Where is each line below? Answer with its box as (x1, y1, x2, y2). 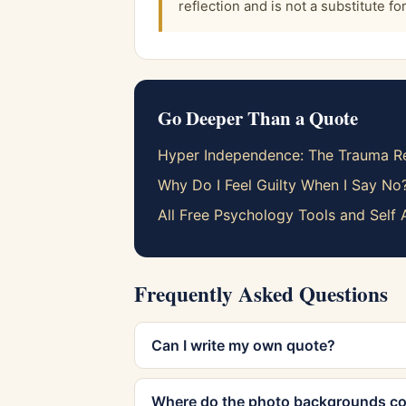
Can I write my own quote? (151, 336, 335, 354)
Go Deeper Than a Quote (158, 104, 358, 131)
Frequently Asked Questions (134, 278, 388, 309)
